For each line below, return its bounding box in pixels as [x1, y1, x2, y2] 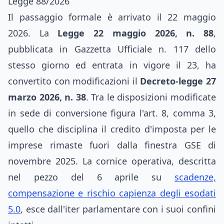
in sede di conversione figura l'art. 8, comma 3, [8, 107, 216, 119]
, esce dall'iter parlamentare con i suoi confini [20, 203, 216, 215]
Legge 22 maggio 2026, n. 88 [57, 27, 214, 39]
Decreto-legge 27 [140, 75, 216, 87]
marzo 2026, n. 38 [8, 91, 86, 103]
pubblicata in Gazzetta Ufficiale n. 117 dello [8, 43, 216, 55]
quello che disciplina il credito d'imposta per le [8, 123, 216, 135]
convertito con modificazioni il [8, 75, 140, 87]
